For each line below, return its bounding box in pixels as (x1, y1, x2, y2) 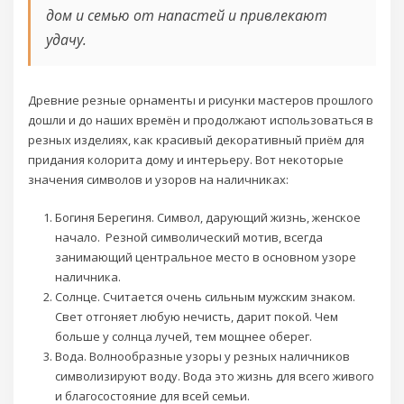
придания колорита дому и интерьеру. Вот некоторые (28, 151, 344, 169)
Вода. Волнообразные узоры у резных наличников (54, 348, 350, 365)
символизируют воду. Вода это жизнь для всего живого (54, 368, 374, 385)
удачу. (45, 30, 87, 50)
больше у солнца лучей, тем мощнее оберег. (54, 328, 312, 345)
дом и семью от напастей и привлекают (45, 5, 327, 26)
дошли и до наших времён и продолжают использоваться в (28, 112, 374, 129)
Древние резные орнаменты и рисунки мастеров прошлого (28, 92, 374, 109)
